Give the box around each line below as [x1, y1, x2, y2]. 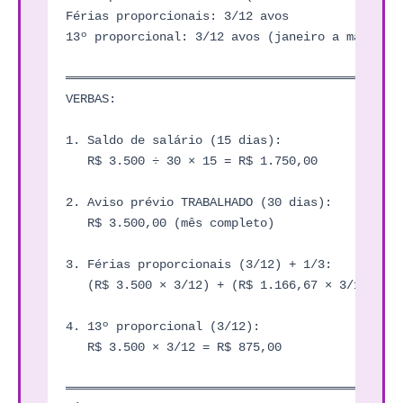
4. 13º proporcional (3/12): [66, 318, 260, 334]
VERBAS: [66, 91, 116, 106]
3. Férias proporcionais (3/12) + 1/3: [66, 256, 332, 272]
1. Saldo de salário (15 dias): [66, 132, 282, 148]
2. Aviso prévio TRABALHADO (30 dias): [66, 194, 332, 210]
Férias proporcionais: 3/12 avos [66, 8, 289, 23]
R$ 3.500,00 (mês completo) [66, 215, 274, 230]
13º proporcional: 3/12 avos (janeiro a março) [66, 29, 390, 44]
